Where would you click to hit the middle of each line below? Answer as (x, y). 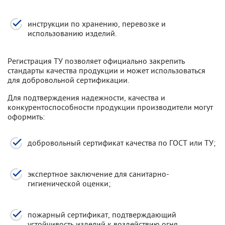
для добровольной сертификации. (68, 80)
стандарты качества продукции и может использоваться (106, 70)
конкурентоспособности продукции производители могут (110, 107)
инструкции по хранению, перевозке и (97, 23)
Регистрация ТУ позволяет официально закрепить (96, 61)
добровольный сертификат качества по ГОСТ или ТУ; (122, 142)
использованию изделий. (72, 33)
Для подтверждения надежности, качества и (86, 97)
